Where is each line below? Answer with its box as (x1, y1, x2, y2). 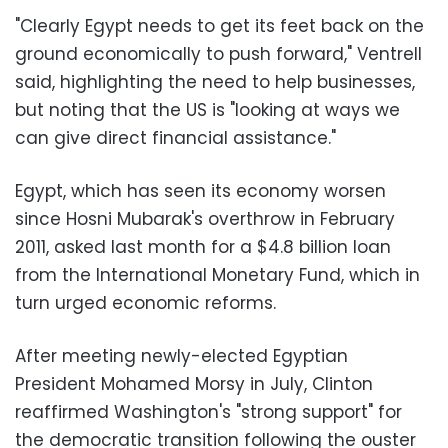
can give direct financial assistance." (15, 125, 336, 150)
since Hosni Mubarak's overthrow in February (15, 206, 395, 231)
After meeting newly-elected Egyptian (15, 343, 348, 368)
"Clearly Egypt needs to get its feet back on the (15, 13, 424, 38)
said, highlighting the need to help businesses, (15, 69, 415, 94)
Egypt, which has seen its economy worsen (15, 178, 386, 203)
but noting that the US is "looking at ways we (15, 97, 400, 122)
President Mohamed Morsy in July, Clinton (15, 371, 373, 396)
